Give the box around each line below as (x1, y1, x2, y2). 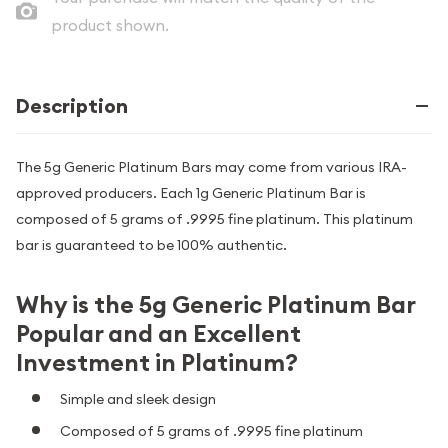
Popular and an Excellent (16, 318, 301, 349)
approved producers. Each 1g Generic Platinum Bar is (16, 184, 366, 202)
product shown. (50, 15, 169, 35)
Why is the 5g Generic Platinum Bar (16, 289, 415, 320)
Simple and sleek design (60, 389, 216, 408)
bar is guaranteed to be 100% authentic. (16, 236, 287, 254)
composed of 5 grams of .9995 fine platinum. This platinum (16, 210, 413, 228)
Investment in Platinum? (16, 347, 298, 378)
